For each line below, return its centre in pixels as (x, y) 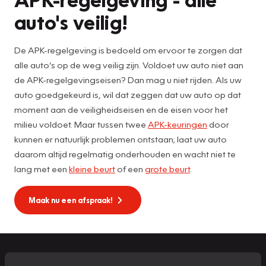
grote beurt (167, 168)
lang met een (42, 168)
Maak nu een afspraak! (71, 200)
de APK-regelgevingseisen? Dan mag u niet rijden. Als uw (128, 79)
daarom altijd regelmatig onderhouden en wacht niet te (125, 153)
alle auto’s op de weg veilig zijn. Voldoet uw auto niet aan (129, 64)
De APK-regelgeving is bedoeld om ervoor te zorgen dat (128, 50)
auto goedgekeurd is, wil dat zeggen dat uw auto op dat (128, 94)
